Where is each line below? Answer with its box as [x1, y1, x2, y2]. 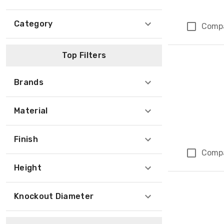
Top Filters [61, 50, 106, 60]
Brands [14, 77, 43, 87]
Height [14, 163, 41, 172]
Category [14, 19, 53, 28]
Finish [14, 134, 38, 144]
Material [14, 106, 48, 115]
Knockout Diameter [14, 191, 94, 201]
